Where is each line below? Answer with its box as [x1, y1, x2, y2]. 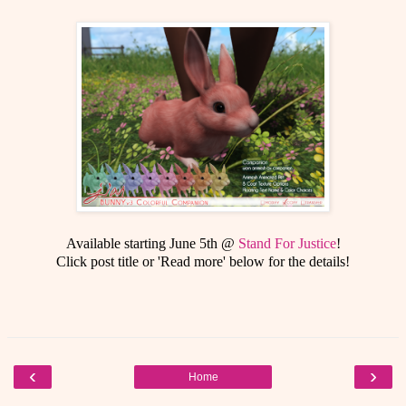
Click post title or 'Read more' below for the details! [56, 253, 350, 269]
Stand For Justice [237, 235, 336, 251]
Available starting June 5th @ [65, 235, 238, 251]
